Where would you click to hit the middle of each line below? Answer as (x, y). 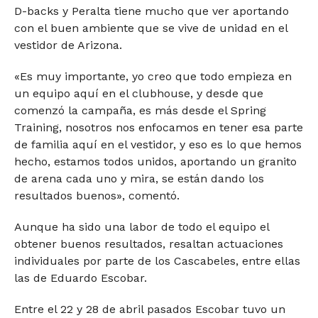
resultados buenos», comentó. (97, 195)
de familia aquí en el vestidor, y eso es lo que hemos (158, 144)
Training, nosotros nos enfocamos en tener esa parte (158, 127)
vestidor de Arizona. (68, 45)
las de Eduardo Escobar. (80, 278)
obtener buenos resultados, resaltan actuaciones (148, 243)
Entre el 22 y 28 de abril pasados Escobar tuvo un (149, 309)
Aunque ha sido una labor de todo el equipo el (141, 226)
